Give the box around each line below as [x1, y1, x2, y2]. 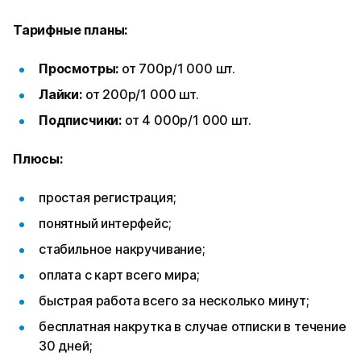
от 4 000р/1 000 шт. [124, 111, 251, 128]
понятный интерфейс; [39, 214, 172, 231]
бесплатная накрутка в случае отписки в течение [39, 317, 346, 334]
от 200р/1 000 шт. [85, 85, 199, 102]
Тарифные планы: [13, 21, 128, 38]
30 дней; [39, 337, 93, 354]
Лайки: [39, 85, 85, 102]
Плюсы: [13, 150, 63, 167]
